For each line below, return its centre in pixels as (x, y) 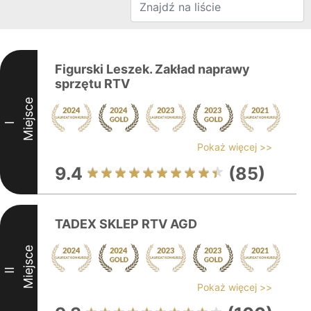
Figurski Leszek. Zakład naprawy (152, 69)
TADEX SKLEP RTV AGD (126, 224)
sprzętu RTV (92, 84)
